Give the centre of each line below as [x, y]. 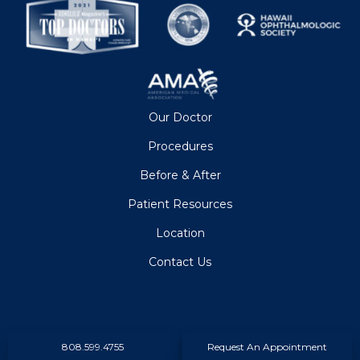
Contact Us [180, 262]
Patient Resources [180, 205]
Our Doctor [180, 118]
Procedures [180, 147]
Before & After [180, 176]
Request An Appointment [267, 347]
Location [180, 233]
